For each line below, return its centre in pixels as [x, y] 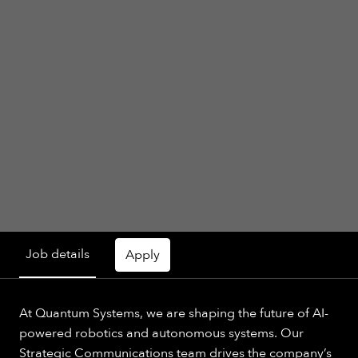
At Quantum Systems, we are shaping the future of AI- [174, 313]
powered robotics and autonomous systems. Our [161, 333]
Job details [58, 255]
